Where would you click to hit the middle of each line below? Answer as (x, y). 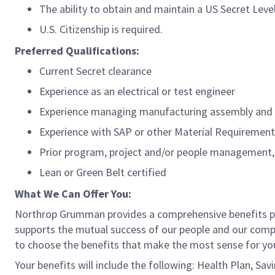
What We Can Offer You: (73, 194)
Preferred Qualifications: (77, 51)
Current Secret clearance (95, 71)
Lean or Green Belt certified (103, 172)
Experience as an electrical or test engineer (137, 91)
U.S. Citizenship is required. (101, 29)
